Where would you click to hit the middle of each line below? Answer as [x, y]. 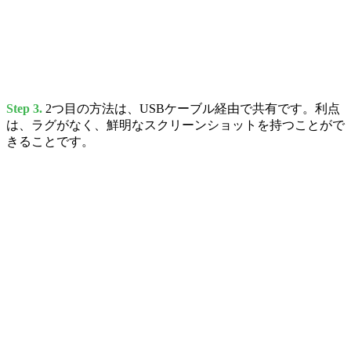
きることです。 [50, 142]
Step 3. [24, 109]
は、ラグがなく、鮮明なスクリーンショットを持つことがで [175, 125]
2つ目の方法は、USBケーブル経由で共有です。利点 [191, 109]
